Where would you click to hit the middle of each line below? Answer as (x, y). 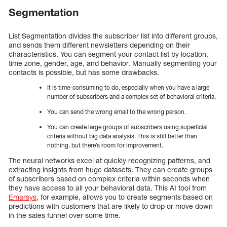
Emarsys (23, 197)
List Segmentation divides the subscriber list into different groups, (113, 36)
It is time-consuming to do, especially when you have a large (128, 87)
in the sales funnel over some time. (65, 215)
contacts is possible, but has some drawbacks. (84, 72)
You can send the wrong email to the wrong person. (117, 112)
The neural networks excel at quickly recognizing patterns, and (109, 160)
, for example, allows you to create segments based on (125, 197)
